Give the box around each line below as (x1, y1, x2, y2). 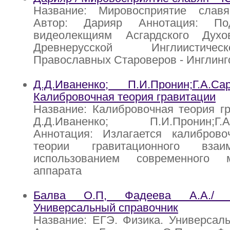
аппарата (33, 164, 82, 178)
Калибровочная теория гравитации (33, 90, 216, 104)
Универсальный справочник (33, 201, 178, 215)
